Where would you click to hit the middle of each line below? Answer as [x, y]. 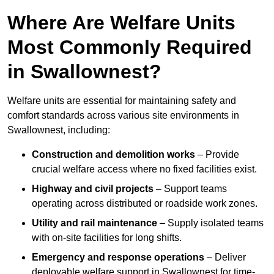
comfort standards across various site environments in [123, 116]
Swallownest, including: [59, 130]
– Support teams [190, 189]
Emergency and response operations [118, 257]
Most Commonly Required [130, 47]
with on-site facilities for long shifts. [107, 238]
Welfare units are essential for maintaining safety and [122, 101]
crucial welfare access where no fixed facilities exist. [144, 169]
